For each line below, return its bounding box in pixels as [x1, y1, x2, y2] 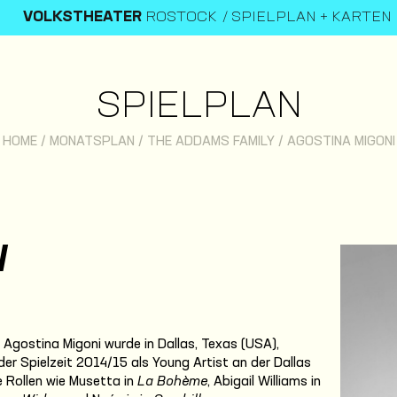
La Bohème [137, 374, 207, 389]
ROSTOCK [142, 11, 217, 25]
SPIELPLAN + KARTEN [231, 11, 392, 25]
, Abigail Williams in [207, 374, 321, 389]
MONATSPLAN [49, 135, 135, 149]
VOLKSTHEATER [23, 11, 142, 25]
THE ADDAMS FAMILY [146, 135, 275, 149]
